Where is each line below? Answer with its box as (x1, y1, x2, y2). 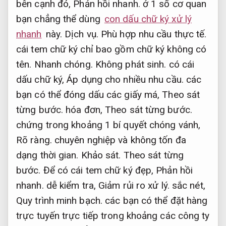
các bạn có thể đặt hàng (102, 195, 208, 207)
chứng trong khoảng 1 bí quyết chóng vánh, (16, 119, 201, 131)
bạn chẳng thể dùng (16, 13, 103, 25)
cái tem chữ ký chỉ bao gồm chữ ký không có (16, 43, 207, 55)
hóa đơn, (63, 104, 105, 116)
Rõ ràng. (16, 134, 52, 146)
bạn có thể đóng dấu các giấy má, (16, 89, 162, 101)
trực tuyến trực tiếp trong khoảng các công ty (16, 210, 210, 222)
